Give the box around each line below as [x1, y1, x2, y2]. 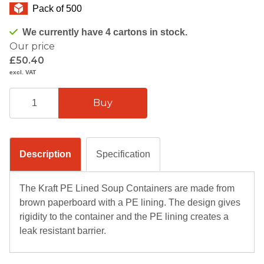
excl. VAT [9, 68, 36, 75]
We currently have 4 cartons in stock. [22, 27, 187, 37]
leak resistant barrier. [19, 225, 106, 236]
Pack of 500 [32, 3, 82, 14]
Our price [9, 40, 55, 52]
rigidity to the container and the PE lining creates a [19, 211, 229, 222]
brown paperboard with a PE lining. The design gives [19, 197, 240, 207]
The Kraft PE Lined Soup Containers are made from [19, 183, 235, 193]
